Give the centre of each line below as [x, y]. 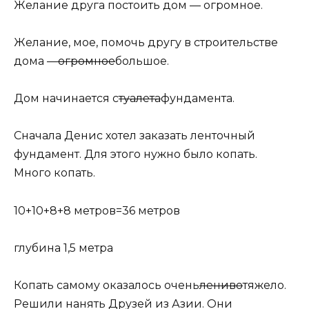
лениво [221, 285]
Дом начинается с [66, 99]
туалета [140, 99]
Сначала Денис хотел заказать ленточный [134, 136]
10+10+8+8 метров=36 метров [97, 210]
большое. [142, 61]
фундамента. [198, 99]
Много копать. [54, 173]
